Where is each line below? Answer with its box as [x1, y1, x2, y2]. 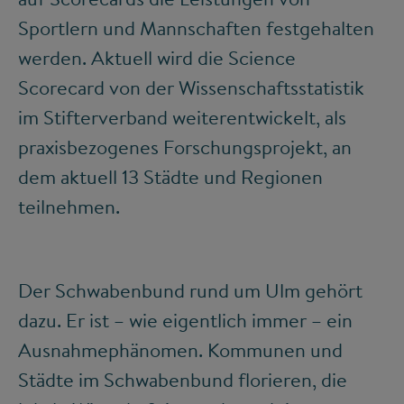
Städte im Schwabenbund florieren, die [18, 365, 347, 393]
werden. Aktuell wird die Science [18, 43, 296, 71]
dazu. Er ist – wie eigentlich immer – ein [18, 306, 353, 334]
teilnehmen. [18, 192, 120, 220]
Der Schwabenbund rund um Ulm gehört [18, 276, 363, 304]
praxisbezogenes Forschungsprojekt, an [18, 133, 352, 161]
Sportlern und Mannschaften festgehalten [18, 14, 374, 41]
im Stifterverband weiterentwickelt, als [18, 103, 346, 131]
